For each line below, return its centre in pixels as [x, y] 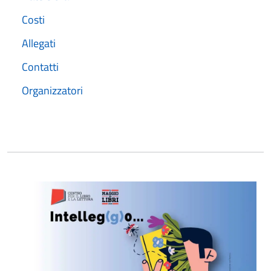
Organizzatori [52, 90]
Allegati [39, 43]
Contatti [40, 67]
